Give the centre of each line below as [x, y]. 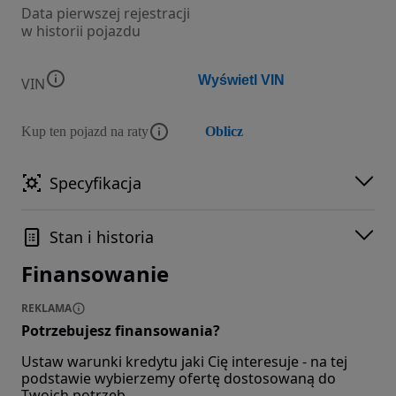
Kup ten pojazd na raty [85, 132]
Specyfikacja [95, 183]
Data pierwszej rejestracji [106, 14]
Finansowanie [95, 274]
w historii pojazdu [81, 31]
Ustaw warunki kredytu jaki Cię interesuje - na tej [184, 362]
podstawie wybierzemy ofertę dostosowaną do [179, 379]
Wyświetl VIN [241, 80]
